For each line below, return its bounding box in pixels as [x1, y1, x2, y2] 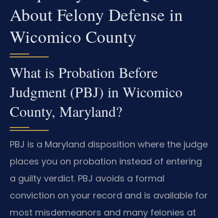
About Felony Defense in [10, 2, 183, 26]
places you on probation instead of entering [10, 155, 202, 167]
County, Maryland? [10, 101, 122, 121]
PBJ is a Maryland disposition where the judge [10, 138, 208, 150]
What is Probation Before [10, 62, 158, 82]
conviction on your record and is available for [10, 189, 208, 201]
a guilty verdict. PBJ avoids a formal [10, 172, 164, 184]
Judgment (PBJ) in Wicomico [10, 81, 182, 101]
